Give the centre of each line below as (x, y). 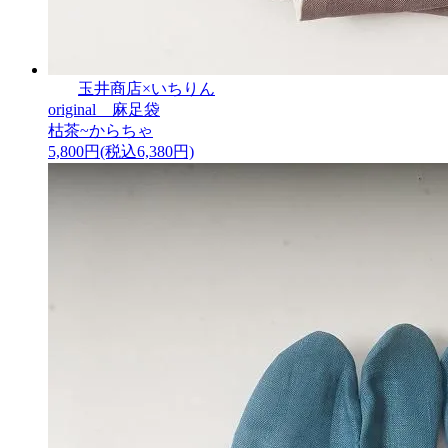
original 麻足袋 (104, 110)
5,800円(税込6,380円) (121, 152)
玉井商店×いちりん (146, 89)
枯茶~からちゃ (100, 131)
